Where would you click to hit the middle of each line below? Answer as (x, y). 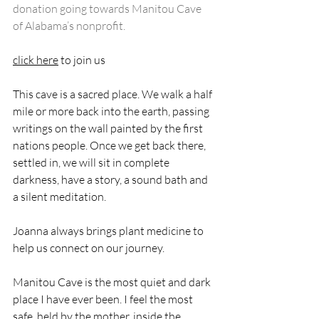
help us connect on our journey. (90, 248)
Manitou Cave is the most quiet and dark (113, 282)
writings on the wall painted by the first (109, 128)
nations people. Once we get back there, (110, 145)
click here (36, 60)
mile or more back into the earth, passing (112, 111)
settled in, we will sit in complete (92, 162)
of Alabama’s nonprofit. (69, 26)
